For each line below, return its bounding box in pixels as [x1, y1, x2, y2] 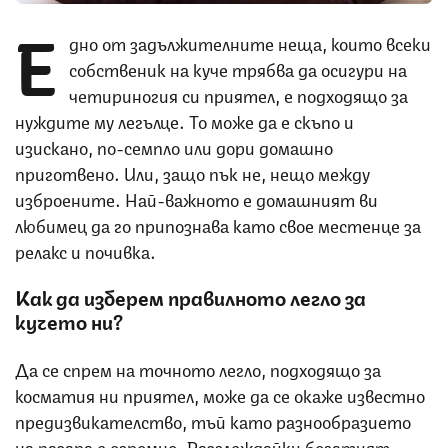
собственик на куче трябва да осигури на [69, 54, 407, 81]
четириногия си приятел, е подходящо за [69, 80, 408, 107]
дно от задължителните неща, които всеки [69, 28, 431, 55]
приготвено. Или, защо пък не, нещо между [15, 158, 370, 185]
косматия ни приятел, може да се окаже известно [15, 380, 425, 407]
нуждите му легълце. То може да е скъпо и [15, 106, 354, 133]
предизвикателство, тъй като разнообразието [15, 406, 411, 433]
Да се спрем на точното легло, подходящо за [15, 354, 381, 381]
